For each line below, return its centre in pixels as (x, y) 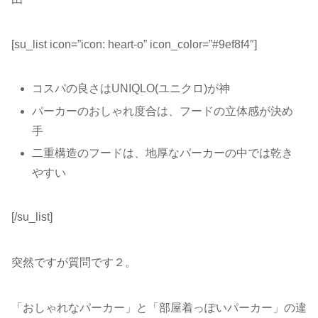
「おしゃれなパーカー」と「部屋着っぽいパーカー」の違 (159, 307)
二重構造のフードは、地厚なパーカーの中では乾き (163, 153)
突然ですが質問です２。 (74, 262)
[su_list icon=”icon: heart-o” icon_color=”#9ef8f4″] (134, 45)
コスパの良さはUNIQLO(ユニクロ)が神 (131, 89)
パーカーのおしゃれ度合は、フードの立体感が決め (163, 111)
